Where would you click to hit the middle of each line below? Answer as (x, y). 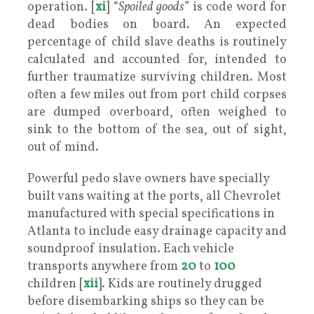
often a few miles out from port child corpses (157, 95)
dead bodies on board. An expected (157, 25)
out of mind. (63, 147)
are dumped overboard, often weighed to (157, 112)
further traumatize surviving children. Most (157, 77)
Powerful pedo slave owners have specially (148, 179)
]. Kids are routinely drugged (180, 284)
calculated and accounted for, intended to (157, 60)
